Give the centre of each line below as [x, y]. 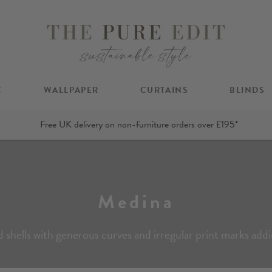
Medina [136, 202]
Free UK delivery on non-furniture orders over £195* [139, 125]
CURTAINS [164, 90]
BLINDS [247, 90]
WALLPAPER [71, 90]
